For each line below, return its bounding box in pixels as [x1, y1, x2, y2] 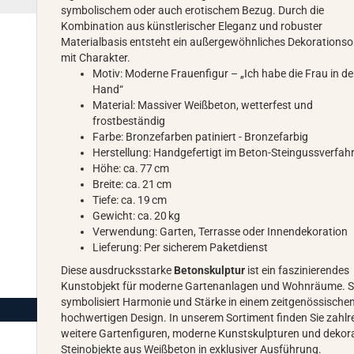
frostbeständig [92, 115, 166, 127]
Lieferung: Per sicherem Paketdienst [92, 241, 269, 254]
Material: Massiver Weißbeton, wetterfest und [92, 99, 314, 111]
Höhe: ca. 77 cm [92, 162, 170, 175]
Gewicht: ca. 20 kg [92, 209, 181, 222]
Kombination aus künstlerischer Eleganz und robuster [61, 20, 323, 32]
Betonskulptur [174, 264, 246, 277]
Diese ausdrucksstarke [61, 264, 175, 277]
